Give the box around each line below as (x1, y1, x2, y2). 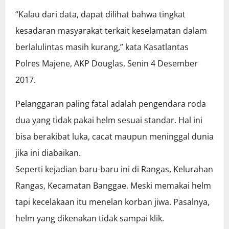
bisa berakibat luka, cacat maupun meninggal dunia (15, 131, 214, 143)
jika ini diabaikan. (15, 147, 81, 159)
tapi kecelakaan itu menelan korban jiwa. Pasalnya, (15, 196, 210, 208)
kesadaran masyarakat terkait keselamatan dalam (15, 25, 207, 37)
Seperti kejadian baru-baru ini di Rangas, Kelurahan (15, 164, 213, 175)
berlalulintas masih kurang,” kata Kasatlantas (15, 41, 189, 53)
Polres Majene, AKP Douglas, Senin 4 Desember (15, 58, 198, 70)
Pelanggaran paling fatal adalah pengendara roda (15, 98, 206, 110)
